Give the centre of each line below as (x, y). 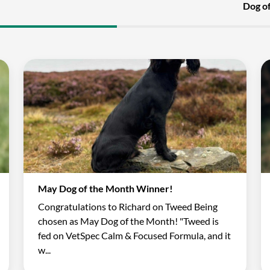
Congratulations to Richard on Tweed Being (128, 206)
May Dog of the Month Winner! (106, 188)
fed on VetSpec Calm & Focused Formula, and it (135, 235)
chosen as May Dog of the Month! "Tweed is (129, 221)
